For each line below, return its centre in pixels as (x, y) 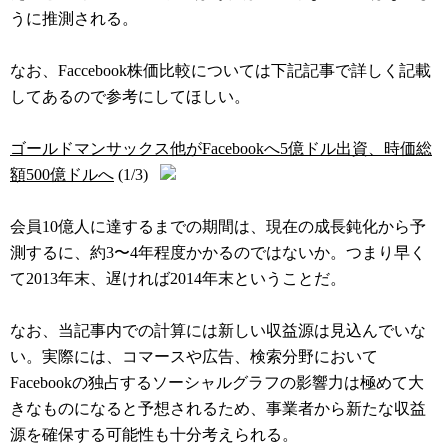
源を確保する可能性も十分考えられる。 (154, 435)
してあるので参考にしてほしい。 (130, 97)
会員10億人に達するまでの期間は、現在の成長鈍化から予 (218, 227)
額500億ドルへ (62, 175)
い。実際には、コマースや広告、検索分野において (194, 357)
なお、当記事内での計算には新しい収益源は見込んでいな (218, 331)
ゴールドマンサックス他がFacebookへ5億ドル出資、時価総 (221, 149)
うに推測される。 (74, 19)
